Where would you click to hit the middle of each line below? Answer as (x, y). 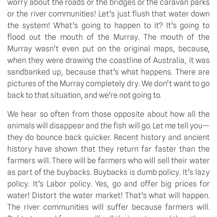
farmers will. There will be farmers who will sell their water (108, 160)
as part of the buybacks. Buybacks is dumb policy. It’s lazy (108, 172)
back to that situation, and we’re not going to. (84, 95)
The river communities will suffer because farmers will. (108, 207)
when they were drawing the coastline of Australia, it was (108, 61)
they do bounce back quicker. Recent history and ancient (108, 137)
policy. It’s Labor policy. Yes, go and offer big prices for (108, 184)
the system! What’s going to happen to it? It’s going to (108, 26)
